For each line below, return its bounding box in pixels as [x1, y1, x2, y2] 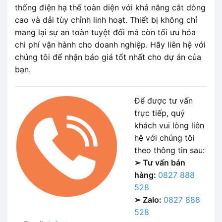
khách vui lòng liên [134, 120, 204, 131]
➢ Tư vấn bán [134, 158, 185, 168]
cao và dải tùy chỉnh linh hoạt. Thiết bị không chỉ [15, 15, 197, 25]
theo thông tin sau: [134, 145, 205, 156]
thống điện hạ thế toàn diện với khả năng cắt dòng [15, 2, 206, 13]
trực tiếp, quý [134, 108, 185, 118]
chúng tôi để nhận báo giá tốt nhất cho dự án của [15, 52, 201, 62]
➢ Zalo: [134, 195, 164, 205]
